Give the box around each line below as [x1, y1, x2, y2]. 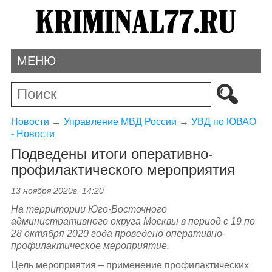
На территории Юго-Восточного [10, 204, 167, 215]
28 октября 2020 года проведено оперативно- [10, 228, 225, 239]
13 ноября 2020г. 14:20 [10, 186, 104, 196]
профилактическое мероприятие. [10, 240, 169, 251]
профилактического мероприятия [10, 161, 235, 178]
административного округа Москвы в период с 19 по [10, 216, 255, 227]
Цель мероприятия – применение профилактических [10, 259, 249, 270]
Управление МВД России [63, 116, 177, 127]
